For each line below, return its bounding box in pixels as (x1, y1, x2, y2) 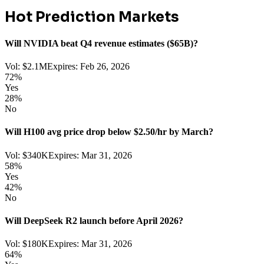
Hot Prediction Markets (5, 8, 179, 26)
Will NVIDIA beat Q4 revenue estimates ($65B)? (5, 38, 198, 48)
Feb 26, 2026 (80, 61, 130, 72)
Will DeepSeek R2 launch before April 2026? (5, 215, 183, 226)
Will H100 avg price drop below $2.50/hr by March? (5, 127, 213, 137)
